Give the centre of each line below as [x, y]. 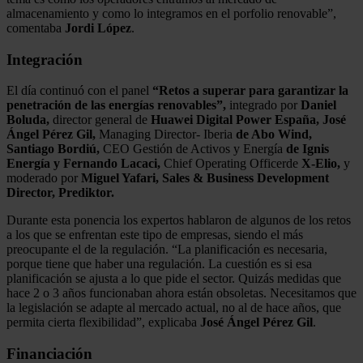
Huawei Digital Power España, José [248, 120]
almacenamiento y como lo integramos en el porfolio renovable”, [171, 13]
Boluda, [28, 120]
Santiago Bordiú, [53, 149]
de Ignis [307, 149]
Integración [45, 59]
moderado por [44, 178]
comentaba [36, 28]
